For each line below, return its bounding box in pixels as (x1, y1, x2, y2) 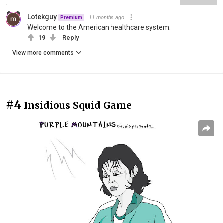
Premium (60, 14, 82, 20)
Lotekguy (27, 12, 57, 21)
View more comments (12, 49, 74, 56)
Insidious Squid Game (24, 99, 132, 111)
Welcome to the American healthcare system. (27, 23, 171, 31)
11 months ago (89, 14, 124, 21)
